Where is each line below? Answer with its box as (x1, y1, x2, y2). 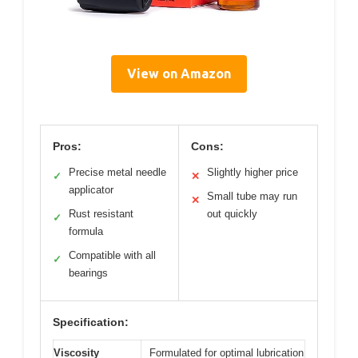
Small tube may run (207, 189, 297, 202)
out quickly (207, 207, 257, 220)
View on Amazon (127, 66, 231, 81)
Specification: (53, 315, 129, 328)
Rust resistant (69, 207, 133, 220)
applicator (69, 183, 113, 196)
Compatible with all (69, 249, 156, 261)
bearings (69, 266, 108, 279)
